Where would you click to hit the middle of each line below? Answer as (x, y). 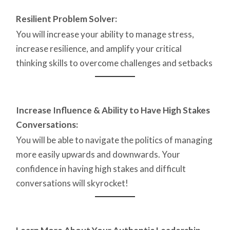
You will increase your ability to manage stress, (105, 34)
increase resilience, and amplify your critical (99, 49)
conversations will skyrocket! (72, 183)
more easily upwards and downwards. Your (98, 155)
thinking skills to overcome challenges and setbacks (114, 63)
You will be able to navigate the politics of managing (114, 140)
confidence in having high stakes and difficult (101, 169)
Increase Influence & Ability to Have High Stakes (113, 110)
